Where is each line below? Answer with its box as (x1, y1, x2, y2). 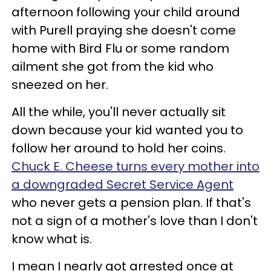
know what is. (11, 230, 92, 247)
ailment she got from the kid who (11, 57, 214, 75)
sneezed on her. (11, 76, 108, 93)
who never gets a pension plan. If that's (11, 194, 251, 211)
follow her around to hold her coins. (11, 139, 226, 157)
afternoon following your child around (11, 3, 240, 21)
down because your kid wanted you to (11, 121, 243, 139)
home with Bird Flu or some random (11, 39, 229, 57)
